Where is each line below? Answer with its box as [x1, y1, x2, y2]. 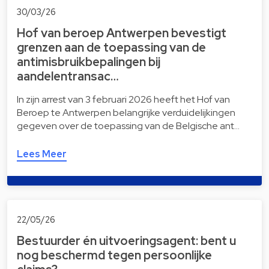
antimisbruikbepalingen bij [17, 54, 160, 70]
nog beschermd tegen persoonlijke [17, 247, 212, 263]
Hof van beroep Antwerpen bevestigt [17, 25, 226, 41]
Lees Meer [17, 148, 67, 161]
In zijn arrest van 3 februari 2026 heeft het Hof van [17, 93, 230, 106]
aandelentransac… [17, 68, 119, 85]
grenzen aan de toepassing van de [17, 40, 206, 56]
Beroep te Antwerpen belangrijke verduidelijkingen [17, 106, 235, 119]
